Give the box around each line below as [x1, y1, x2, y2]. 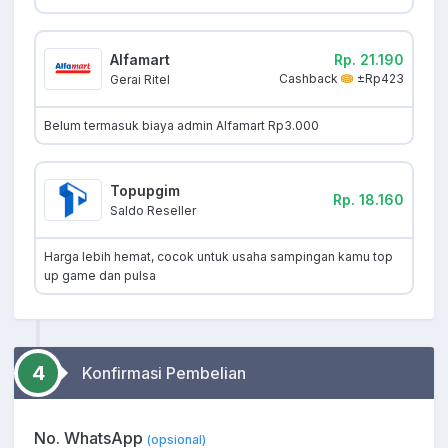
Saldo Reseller [110, 202, 196, 218]
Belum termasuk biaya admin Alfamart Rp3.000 [44, 117, 319, 133]
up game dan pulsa [44, 267, 156, 283]
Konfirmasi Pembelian [82, 362, 246, 383]
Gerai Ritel [110, 71, 170, 87]
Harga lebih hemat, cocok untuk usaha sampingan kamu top [44, 248, 393, 264]
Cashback [279, 71, 341, 87]
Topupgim [110, 181, 180, 199]
